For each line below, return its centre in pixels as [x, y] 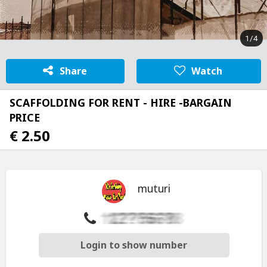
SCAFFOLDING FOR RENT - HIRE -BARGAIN [121, 103]
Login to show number [134, 245]
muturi [154, 189]
